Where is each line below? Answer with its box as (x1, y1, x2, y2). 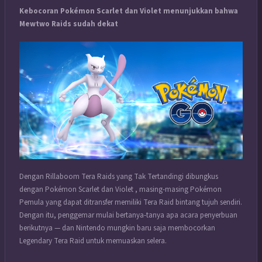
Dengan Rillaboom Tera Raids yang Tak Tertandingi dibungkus (19, 171, 218, 182)
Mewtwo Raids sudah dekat (19, 18, 118, 29)
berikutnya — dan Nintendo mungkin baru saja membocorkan (19, 223, 215, 234)
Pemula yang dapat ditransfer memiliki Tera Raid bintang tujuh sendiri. (19, 197, 242, 208)
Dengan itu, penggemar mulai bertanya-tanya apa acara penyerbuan (19, 210, 237, 221)
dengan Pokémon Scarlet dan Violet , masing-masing (19, 184, 190, 195)
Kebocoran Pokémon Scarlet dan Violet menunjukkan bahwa (19, 5, 238, 16)
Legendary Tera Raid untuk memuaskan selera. (19, 236, 167, 247)
